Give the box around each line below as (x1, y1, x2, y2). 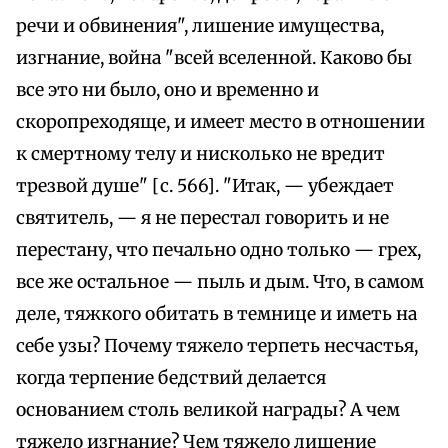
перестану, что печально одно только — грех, (16, 239, 421, 262)
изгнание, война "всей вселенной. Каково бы (16, 47, 412, 70)
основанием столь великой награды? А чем (16, 399, 400, 422)
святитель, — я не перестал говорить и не (16, 207, 389, 230)
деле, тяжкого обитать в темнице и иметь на (16, 303, 417, 326)
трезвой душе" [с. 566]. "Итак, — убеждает (16, 175, 394, 198)
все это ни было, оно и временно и (16, 79, 319, 102)
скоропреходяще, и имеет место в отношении (16, 111, 425, 134)
